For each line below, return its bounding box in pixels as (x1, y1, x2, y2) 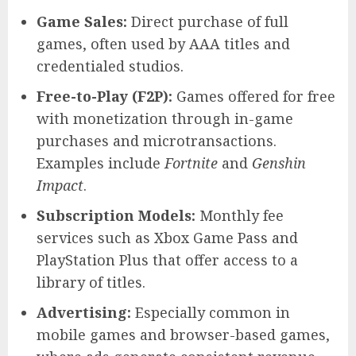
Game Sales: (37, 12, 127, 32)
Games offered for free (172, 87, 335, 106)
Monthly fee (195, 206, 284, 226)
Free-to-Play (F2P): (37, 87, 172, 106)
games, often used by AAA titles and (37, 34, 290, 54)
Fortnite (164, 153, 218, 173)
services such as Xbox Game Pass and (37, 228, 298, 248)
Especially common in (131, 303, 290, 323)
